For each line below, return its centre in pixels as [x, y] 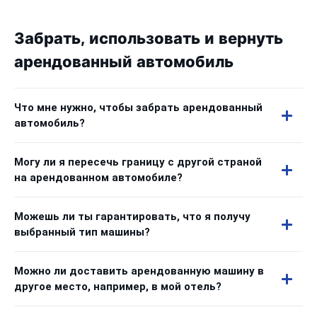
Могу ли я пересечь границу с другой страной [138, 162]
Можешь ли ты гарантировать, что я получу [132, 217]
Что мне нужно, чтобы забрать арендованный [138, 108]
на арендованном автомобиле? [98, 178]
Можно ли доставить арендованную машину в [139, 271]
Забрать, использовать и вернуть [149, 39]
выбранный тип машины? [82, 232]
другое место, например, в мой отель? [118, 287]
